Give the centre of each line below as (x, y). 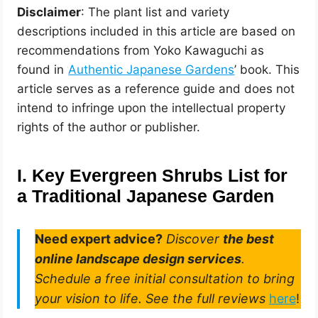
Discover (194, 239)
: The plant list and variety (155, 12)
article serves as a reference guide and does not (156, 89)
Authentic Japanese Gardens (152, 70)
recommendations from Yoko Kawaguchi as (141, 51)
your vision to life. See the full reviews (150, 299)
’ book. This (267, 70)
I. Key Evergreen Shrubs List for (153, 176)
